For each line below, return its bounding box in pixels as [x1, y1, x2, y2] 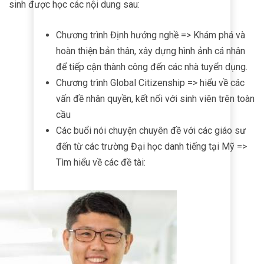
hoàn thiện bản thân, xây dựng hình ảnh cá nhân [56, 45, 245, 57]
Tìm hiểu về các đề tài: [56, 156, 146, 168]
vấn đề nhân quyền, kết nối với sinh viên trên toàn [56, 93, 255, 104]
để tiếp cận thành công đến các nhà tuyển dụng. [56, 61, 247, 72]
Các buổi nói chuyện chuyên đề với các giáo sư [56, 124, 246, 136]
